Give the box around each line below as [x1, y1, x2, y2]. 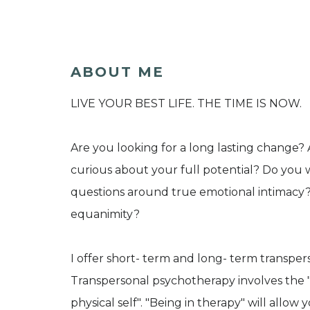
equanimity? [71, 207, 140, 221]
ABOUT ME [71, 63, 164, 80]
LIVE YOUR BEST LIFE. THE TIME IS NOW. [71, 96, 302, 110]
